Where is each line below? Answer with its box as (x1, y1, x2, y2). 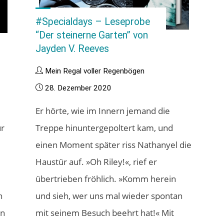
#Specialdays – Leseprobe (35, 16, 150, 28)
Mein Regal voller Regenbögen (45, 66, 145, 76)
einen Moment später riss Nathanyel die (35, 139, 192, 151)
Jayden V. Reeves (35, 43, 109, 55)
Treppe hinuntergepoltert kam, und (35, 122, 173, 134)
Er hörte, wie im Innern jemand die (35, 105, 170, 117)
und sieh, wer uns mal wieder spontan (35, 190, 183, 202)
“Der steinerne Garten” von (35, 29, 148, 41)
